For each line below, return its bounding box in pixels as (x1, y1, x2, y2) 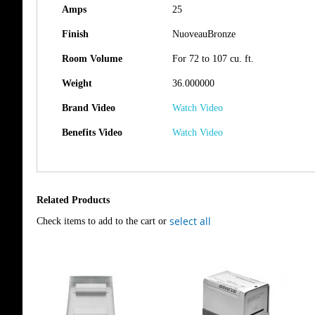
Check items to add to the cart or (37, 216, 169, 226)
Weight (62, 78, 92, 89)
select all (169, 214, 211, 228)
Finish (62, 29, 89, 39)
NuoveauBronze (172, 29, 236, 39)
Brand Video (62, 103, 115, 113)
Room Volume (62, 53, 122, 64)
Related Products (37, 195, 110, 205)
